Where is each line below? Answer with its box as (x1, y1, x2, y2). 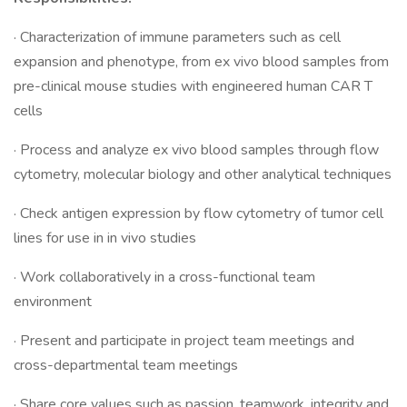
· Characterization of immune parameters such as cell (14, 27, 341, 47)
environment (14, 292, 92, 312)
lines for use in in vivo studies (14, 228, 196, 248)
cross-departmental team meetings (14, 355, 238, 375)
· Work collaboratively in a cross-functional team (14, 267, 315, 287)
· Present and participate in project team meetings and (14, 331, 354, 351)
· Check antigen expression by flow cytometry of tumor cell (14, 203, 383, 223)
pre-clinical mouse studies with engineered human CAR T (14, 76, 372, 96)
